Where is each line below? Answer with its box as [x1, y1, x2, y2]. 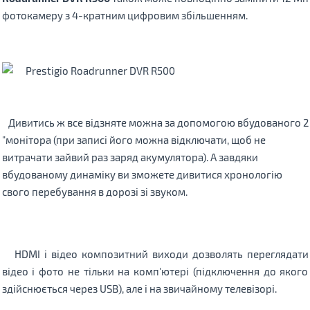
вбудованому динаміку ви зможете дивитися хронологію [1, 167, 282, 181]
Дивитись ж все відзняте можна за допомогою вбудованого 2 [1, 116, 309, 129]
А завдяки [210, 150, 258, 163]
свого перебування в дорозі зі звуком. [1, 185, 188, 198]
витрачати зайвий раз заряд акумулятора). [1, 150, 210, 163]
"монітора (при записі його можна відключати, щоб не [1, 133, 266, 146]
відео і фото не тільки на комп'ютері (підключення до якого [1, 264, 309, 277]
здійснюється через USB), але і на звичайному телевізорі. [1, 282, 277, 295]
